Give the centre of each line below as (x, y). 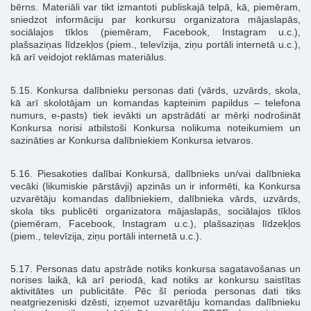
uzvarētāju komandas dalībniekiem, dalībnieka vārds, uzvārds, (155, 199)
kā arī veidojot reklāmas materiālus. (90, 57)
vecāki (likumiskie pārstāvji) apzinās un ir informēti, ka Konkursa (155, 186)
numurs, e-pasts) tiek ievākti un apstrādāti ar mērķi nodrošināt (155, 116)
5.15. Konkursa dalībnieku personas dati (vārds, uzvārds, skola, (155, 91)
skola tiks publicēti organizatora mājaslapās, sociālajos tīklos (155, 211)
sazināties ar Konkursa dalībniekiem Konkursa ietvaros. (133, 141)
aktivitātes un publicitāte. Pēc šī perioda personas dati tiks (155, 291)
